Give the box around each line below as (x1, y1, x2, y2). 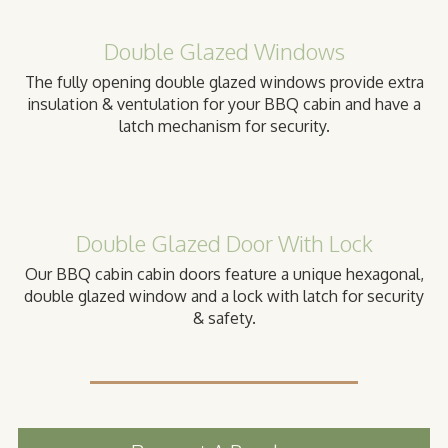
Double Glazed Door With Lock (75, 229, 373, 258)
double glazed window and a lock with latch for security (24, 286, 424, 307)
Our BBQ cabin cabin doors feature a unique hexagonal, (24, 264, 424, 285)
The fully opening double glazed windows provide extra (24, 72, 424, 93)
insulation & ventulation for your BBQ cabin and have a (27, 94, 421, 115)
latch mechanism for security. (118, 116, 330, 137)
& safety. (192, 308, 256, 329)
